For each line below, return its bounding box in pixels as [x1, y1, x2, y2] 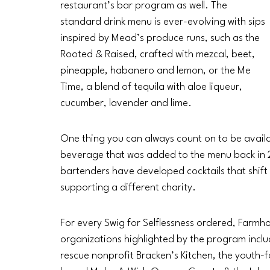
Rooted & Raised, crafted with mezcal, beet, [60, 49, 257, 60]
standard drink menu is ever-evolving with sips [60, 17, 268, 28]
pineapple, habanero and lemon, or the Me [60, 66, 253, 77]
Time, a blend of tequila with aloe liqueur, [60, 82, 245, 93]
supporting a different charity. [60, 183, 198, 193]
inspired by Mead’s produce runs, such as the [60, 33, 262, 44]
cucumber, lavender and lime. [60, 98, 192, 109]
